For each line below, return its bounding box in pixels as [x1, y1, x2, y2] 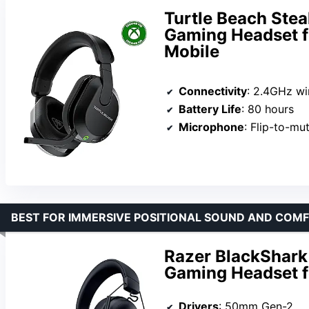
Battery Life [179, 101, 241, 116]
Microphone [179, 119, 244, 134]
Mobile [164, 41, 219, 61]
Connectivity [179, 83, 247, 98]
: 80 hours [241, 101, 294, 116]
